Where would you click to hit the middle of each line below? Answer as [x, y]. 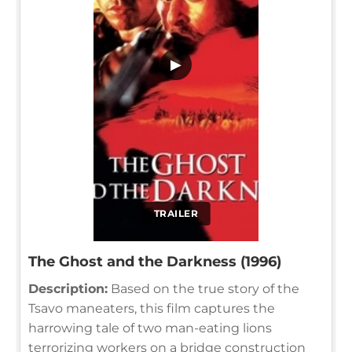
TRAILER [176, 213]
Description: [68, 288]
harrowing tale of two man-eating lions [150, 328]
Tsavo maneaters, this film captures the [152, 308]
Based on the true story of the [203, 288]
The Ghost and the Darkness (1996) [155, 261]
